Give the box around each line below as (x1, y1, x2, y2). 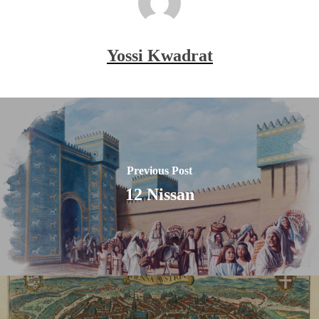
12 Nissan (125, 184, 194, 204)
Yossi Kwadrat (106, 46, 213, 65)
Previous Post (127, 164, 192, 177)
